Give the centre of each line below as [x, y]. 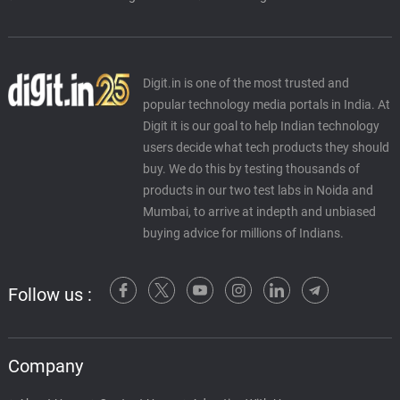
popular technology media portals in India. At [266, 104]
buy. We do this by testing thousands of [251, 169]
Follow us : [50, 294]
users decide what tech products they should [266, 147]
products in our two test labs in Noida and [258, 190]
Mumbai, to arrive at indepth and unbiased [259, 212]
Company [45, 366]
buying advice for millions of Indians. [243, 233]
